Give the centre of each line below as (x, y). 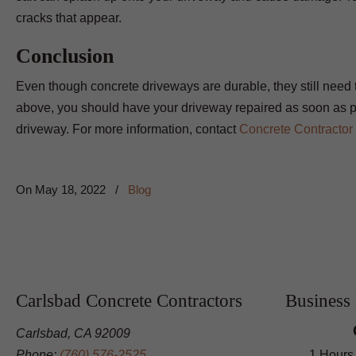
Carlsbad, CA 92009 (73, 333)
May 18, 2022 (70, 190)
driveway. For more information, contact (128, 129)
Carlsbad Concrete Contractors (129, 300)
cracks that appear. (69, 18)
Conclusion (65, 56)
